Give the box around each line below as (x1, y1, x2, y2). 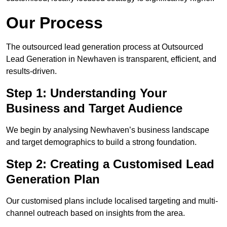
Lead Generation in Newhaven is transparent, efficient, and (6, 55, 216, 64)
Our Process (6, 14, 103, 32)
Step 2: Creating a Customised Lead (6, 157, 214, 171)
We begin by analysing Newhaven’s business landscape (6, 126, 209, 135)
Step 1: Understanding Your (6, 86, 167, 100)
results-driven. (6, 67, 57, 76)
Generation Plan (6, 172, 100, 186)
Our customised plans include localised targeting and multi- (6, 197, 218, 206)
